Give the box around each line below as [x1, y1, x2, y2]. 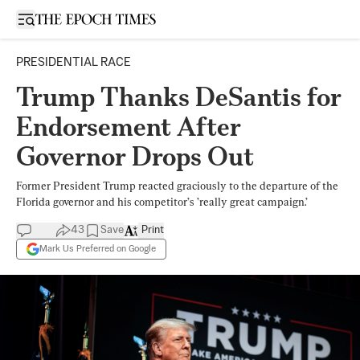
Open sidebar [25, 12, 94, 24]
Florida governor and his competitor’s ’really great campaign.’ [16, 195, 308, 208]
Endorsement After [16, 111, 241, 142]
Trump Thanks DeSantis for [16, 81, 342, 112]
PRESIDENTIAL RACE [16, 56, 131, 68]
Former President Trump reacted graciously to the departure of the [16, 179, 338, 192]
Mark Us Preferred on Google [39, 243, 156, 254]
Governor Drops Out [16, 141, 254, 172]
